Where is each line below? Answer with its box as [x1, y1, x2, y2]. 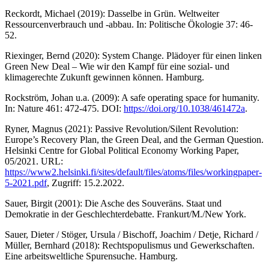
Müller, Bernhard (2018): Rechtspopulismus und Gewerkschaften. [5, 240, 255, 250]
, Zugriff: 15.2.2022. [47, 177, 124, 188]
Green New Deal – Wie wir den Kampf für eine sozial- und [5, 61, 229, 71]
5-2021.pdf [5, 177, 47, 188]
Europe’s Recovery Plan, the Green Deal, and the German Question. [5, 134, 264, 145]
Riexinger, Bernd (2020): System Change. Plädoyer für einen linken [5, 50, 262, 61]
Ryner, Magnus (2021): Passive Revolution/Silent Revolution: [5, 123, 238, 134]
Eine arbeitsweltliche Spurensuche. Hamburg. [5, 250, 178, 261]
